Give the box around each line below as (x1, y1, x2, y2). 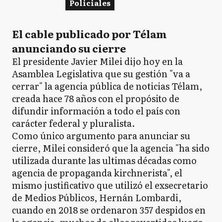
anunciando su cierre (12, 40, 126, 55)
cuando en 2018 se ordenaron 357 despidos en (12, 203, 206, 217)
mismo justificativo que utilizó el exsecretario (12, 178, 208, 192)
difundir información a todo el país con (12, 104, 180, 117)
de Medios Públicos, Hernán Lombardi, (12, 190, 181, 204)
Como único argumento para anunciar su (12, 128, 190, 142)
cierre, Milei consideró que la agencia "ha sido (12, 141, 210, 155)
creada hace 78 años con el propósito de (12, 91, 179, 105)
